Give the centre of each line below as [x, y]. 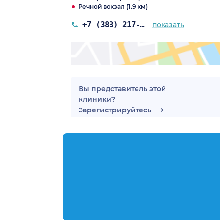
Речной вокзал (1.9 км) [113, 6]
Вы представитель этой [122, 89]
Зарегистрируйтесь [116, 110]
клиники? [97, 99]
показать [168, 24]
